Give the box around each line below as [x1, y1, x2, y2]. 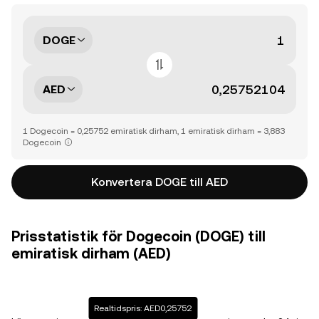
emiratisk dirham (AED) [11, 245, 171, 262]
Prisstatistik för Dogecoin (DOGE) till [11, 228, 266, 245]
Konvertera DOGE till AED [91, 175, 228, 189]
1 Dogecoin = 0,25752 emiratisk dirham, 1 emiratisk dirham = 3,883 [23, 126, 285, 136]
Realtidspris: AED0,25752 [94, 303, 192, 313]
